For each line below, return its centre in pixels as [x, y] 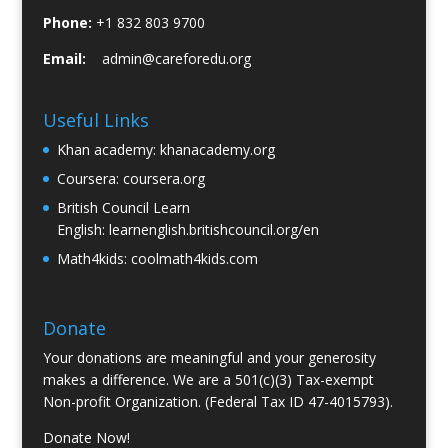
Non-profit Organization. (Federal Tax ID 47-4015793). [217, 401]
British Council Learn [123, 208]
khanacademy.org [217, 150]
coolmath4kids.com [194, 259]
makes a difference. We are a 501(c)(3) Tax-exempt [208, 379]
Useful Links [95, 120]
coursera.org [163, 179]
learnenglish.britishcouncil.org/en [213, 230]
